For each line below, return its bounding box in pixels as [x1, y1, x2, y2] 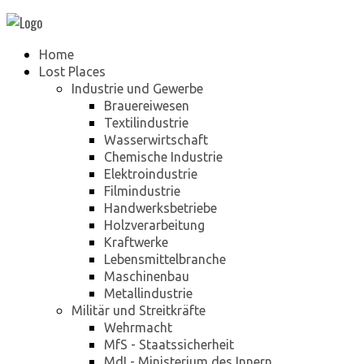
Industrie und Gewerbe [71, 81, 203, 96]
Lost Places [39, 64, 106, 79]
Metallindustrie [104, 286, 193, 301]
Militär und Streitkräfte [71, 303, 206, 318]
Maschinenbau [104, 269, 189, 284]
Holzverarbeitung [104, 218, 205, 232]
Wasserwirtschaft [104, 132, 208, 147]
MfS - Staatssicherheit [104, 337, 234, 352]
